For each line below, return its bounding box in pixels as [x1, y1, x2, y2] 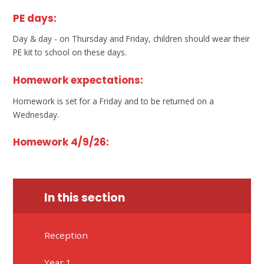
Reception [44, 229, 88, 242]
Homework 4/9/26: [13, 135, 110, 150]
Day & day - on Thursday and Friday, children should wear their [13, 33, 250, 45]
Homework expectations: [13, 72, 144, 87]
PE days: [13, 11, 57, 25]
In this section [44, 190, 126, 206]
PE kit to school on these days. [13, 47, 127, 58]
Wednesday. [13, 108, 62, 120]
